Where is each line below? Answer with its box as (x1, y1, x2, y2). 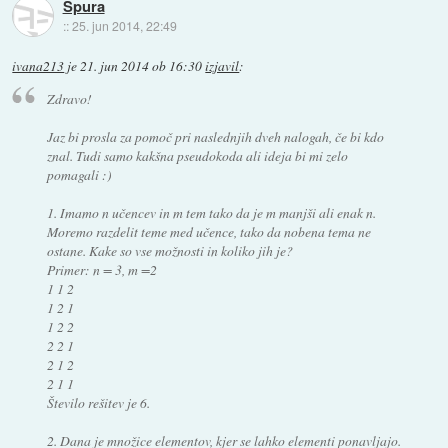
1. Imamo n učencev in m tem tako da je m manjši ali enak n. (46, 203, 376, 223)
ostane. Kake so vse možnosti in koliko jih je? (46, 241, 293, 261)
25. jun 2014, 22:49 (71, 17, 177, 35)
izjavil (205, 56, 240, 75)
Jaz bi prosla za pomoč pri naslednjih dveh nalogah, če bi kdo (46, 127, 384, 147)
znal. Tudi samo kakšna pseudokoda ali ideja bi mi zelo (46, 146, 348, 166)
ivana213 (12, 56, 65, 75)
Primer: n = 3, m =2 (46, 260, 157, 280)
